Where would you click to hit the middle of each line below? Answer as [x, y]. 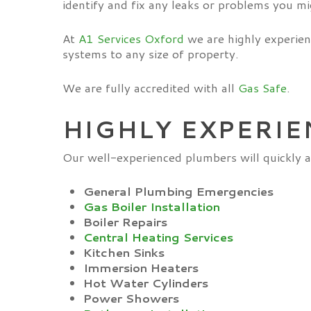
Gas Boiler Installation [152, 206]
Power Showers [131, 298]
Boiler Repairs [125, 221]
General [107, 191]
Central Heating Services [158, 237]
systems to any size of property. [151, 53]
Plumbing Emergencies [204, 191]
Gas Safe [262, 87]
